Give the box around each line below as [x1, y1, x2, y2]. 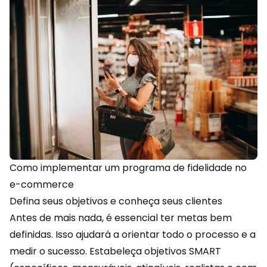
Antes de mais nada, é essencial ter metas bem [10, 210, 232, 225]
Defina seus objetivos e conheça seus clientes [10, 194, 222, 208]
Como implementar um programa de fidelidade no [10, 160, 247, 175]
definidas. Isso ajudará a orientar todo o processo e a [10, 227, 256, 241]
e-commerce [10, 177, 74, 191]
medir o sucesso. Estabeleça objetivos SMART [10, 244, 221, 258]
